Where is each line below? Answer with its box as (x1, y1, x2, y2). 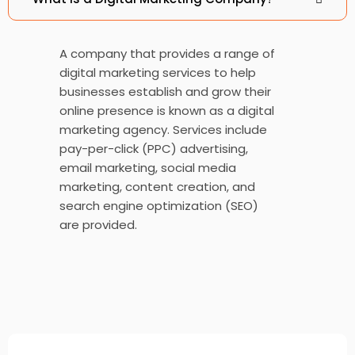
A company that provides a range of (59, 44, 275, 62)
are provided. (59, 216, 137, 233)
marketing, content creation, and (59, 177, 255, 195)
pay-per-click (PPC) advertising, (59, 139, 248, 157)
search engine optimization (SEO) (59, 197, 258, 214)
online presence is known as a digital (59, 101, 274, 119)
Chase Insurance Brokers (78, 31, 277, 54)
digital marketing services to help (59, 63, 256, 81)
